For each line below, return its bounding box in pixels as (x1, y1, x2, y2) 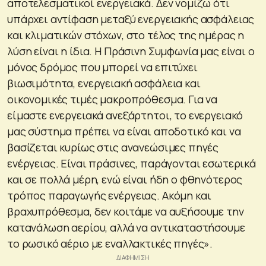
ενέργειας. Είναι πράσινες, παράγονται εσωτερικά (7, 156, 256, 170)
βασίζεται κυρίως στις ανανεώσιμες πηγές (7, 140, 219, 154)
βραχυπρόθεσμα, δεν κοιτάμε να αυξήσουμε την (7, 204, 244, 218)
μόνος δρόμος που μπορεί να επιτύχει (7, 59, 198, 74)
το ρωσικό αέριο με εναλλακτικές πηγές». (7, 236, 213, 251)
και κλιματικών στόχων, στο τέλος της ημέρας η (7, 27, 245, 42)
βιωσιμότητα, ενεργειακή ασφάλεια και (7, 75, 201, 90)
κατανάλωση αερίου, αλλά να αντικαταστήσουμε (7, 220, 245, 235)
